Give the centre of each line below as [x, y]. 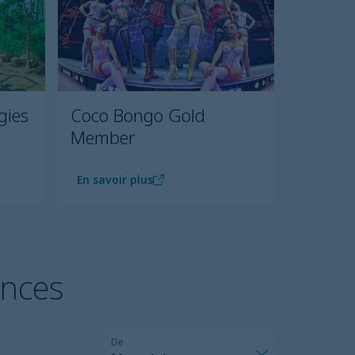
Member [103, 137]
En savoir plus [115, 180]
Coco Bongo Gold [138, 115]
